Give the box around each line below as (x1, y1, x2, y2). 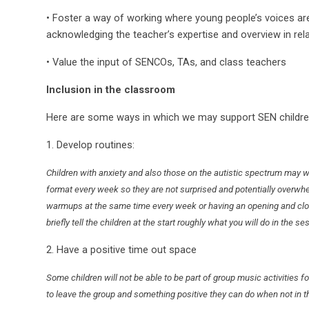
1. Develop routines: (46, 138, 135, 151)
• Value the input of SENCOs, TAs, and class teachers (46, 55, 287, 68)
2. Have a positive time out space (46, 243, 197, 256)
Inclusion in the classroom (46, 83, 176, 96)
